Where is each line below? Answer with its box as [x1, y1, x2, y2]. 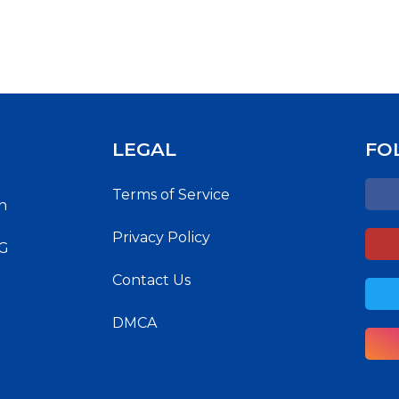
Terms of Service [112, 185, 230, 203]
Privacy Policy [112, 228, 210, 246]
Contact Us [112, 271, 191, 289]
